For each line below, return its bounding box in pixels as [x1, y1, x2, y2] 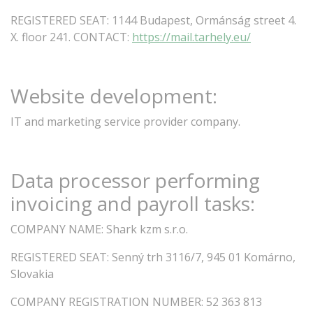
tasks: [199, 190, 255, 217]
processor [59, 167, 150, 194]
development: [85, 82, 217, 109]
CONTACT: [73, 29, 129, 45]
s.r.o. [161, 221, 188, 237]
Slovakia [10, 266, 54, 282]
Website [10, 82, 85, 109]
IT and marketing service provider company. [10, 114, 240, 129]
